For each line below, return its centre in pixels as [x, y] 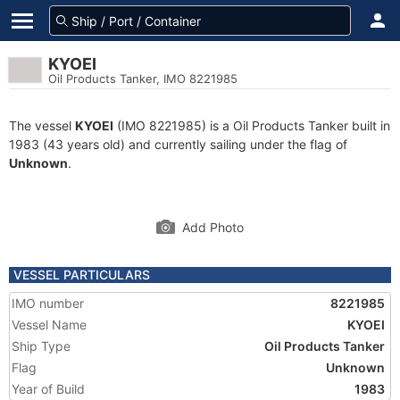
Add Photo [213, 227]
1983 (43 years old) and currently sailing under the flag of [178, 144]
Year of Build [48, 389]
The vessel [42, 125]
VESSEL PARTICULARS [82, 275]
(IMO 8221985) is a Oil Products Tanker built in [252, 125]
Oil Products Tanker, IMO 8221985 [143, 79]
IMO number [48, 303]
